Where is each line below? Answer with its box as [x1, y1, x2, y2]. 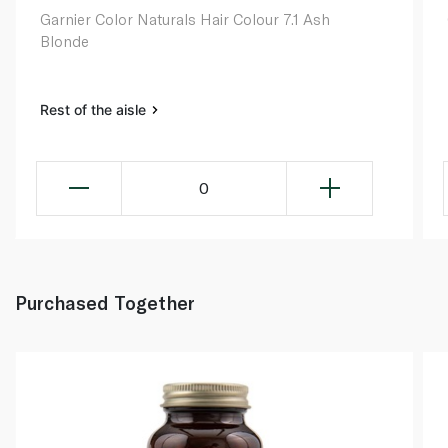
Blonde [40, 31, 89, 50]
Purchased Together [15, 290, 195, 314]
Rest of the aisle [40, 100, 150, 118]
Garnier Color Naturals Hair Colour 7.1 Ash [40, 9, 330, 28]
